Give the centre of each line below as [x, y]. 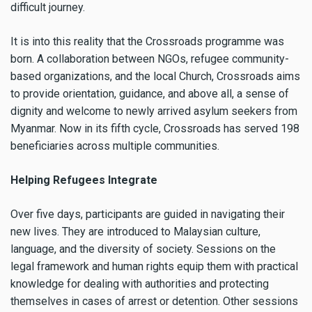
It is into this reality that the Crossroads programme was [147, 42]
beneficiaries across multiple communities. [115, 146]
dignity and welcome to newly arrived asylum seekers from [154, 111]
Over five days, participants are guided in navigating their [148, 214]
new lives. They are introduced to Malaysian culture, [135, 231]
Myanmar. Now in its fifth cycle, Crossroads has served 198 [155, 129]
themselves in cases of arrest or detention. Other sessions [154, 301]
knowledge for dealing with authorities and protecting [140, 283]
